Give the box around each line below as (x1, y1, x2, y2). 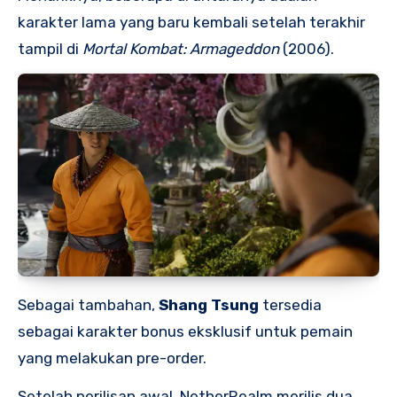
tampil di (18, 40, 82, 58)
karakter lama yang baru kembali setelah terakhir (18, 13, 365, 32)
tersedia (259, 296, 322, 315)
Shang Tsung (159, 296, 259, 315)
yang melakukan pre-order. (18, 349, 206, 368)
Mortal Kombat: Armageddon (82, 40, 279, 58)
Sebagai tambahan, (18, 296, 159, 315)
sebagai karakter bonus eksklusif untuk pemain (18, 323, 353, 341)
